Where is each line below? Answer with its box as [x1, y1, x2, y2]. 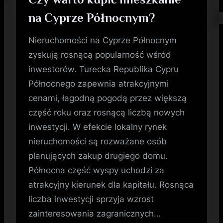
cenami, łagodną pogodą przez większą [28, 93, 187, 103]
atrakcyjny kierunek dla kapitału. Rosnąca [28, 179, 194, 190]
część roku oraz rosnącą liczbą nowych [28, 107, 185, 117]
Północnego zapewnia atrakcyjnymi [28, 78, 169, 89]
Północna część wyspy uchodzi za [28, 165, 165, 175]
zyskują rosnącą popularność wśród [28, 49, 172, 60]
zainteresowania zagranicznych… [28, 208, 161, 219]
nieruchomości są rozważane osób [28, 136, 167, 146]
